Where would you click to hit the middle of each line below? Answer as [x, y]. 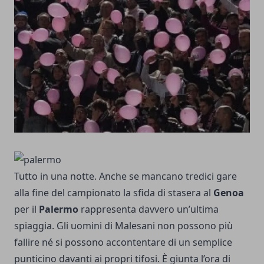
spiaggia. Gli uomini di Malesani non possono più [123, 225]
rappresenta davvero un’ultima [148, 209]
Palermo [57, 209]
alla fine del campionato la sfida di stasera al [113, 192]
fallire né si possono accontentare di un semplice [123, 242]
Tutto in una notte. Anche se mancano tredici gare [126, 176]
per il [25, 209]
